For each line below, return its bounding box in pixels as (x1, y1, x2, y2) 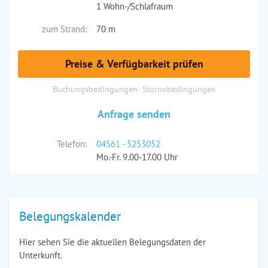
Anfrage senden (98, 107, 170, 121)
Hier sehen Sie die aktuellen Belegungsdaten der (19, 236, 206, 248)
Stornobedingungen (142, 83, 216, 95)
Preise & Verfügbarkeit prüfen (65, 57, 203, 71)
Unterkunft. (19, 249, 62, 261)
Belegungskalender (19, 208, 121, 224)
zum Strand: (41, 23, 87, 35)
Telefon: (56, 138, 87, 150)
